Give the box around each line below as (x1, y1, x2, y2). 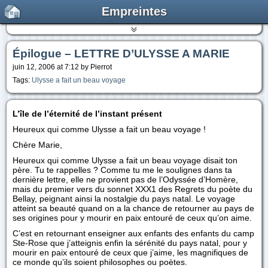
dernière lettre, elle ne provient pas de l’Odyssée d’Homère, (13, 175, 238, 184)
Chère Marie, (13, 140, 62, 150)
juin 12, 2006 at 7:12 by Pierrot (13, 63, 112, 71)
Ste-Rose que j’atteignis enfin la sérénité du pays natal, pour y (13, 238, 247, 248)
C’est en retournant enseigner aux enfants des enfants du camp (13, 229, 254, 238)
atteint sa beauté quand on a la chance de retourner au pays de (13, 203, 254, 213)
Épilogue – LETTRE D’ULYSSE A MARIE (13, 47, 230, 60)
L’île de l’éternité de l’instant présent (13, 109, 162, 118)
